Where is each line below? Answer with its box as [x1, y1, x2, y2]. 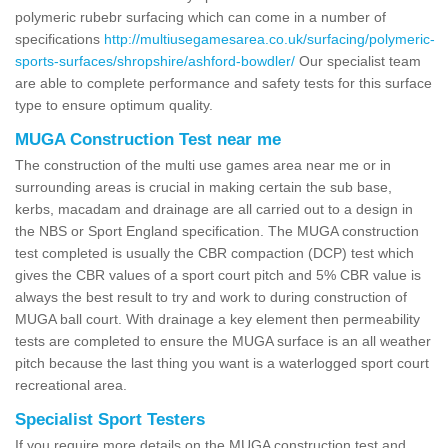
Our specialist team [295, 52, 421, 69]
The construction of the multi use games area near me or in [15, 156, 391, 173]
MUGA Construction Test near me [15, 129, 281, 149]
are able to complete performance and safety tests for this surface [15, 74, 432, 91]
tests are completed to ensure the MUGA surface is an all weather [15, 332, 431, 349]
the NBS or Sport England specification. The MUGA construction [15, 222, 419, 239]
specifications [15, 30, 104, 47]
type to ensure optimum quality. [15, 96, 213, 113]
